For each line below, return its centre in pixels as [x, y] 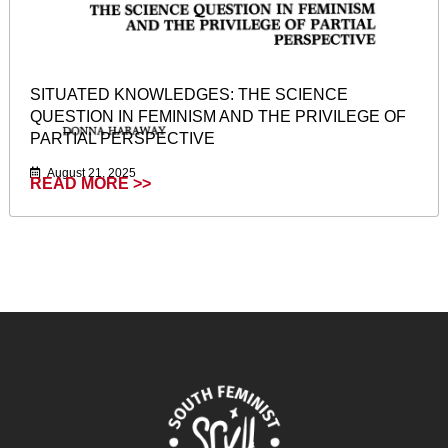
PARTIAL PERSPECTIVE [122, 139]
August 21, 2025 [90, 172]
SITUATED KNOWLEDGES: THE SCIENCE [189, 95]
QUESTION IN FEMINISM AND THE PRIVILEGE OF [218, 117]
